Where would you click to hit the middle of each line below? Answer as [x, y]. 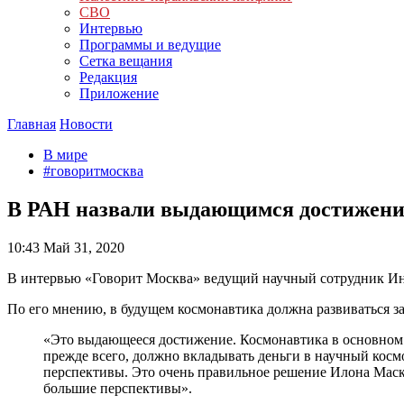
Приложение [119, 93]
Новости [86, 124]
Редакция [108, 77]
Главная [32, 124]
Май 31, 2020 [82, 247]
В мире [65, 155]
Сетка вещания [126, 61]
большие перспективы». [121, 388]
